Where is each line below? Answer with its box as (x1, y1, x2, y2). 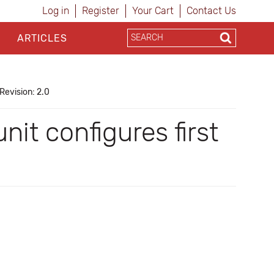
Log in (42, 5, 69, 17)
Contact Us (187, 5, 236, 17)
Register (82, 5, 119, 17)
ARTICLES (17, 32, 67, 44)
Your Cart (132, 5, 174, 17)
